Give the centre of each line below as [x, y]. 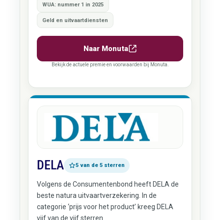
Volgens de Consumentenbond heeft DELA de [108, 184]
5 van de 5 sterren [100, 165]
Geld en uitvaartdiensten [75, 20]
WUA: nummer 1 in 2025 [73, 4]
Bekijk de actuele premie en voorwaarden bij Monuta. [110, 65]
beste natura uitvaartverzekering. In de [96, 195]
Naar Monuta [106, 49]
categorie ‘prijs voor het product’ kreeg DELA [105, 207]
